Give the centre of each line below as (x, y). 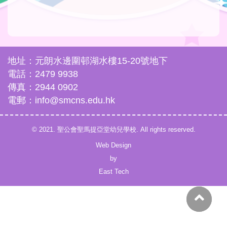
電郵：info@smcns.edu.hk (61, 101)
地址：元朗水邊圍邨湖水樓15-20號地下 (88, 61)
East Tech (113, 172)
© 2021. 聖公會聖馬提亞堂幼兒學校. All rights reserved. (113, 130)
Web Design (113, 145)
